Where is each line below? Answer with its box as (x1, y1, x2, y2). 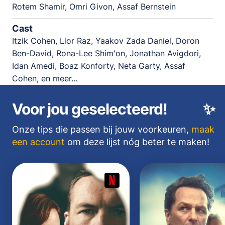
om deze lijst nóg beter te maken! (65, 136, 209, 147)
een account (12, 136, 65, 147)
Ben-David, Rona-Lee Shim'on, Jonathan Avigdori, (12, 48, 201, 58)
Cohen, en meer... (12, 73, 77, 83)
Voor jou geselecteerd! (12, 99, 167, 118)
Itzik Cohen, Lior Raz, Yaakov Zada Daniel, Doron (12, 35, 199, 46)
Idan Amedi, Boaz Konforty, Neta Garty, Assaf (12, 60, 185, 71)
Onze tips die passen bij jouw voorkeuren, (12, 124, 191, 135)
